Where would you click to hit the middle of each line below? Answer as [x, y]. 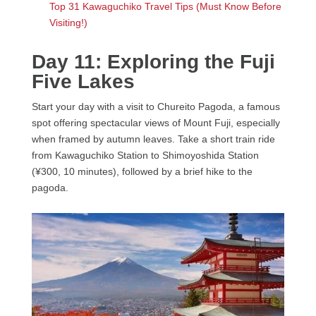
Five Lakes [83, 82]
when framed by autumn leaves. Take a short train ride [153, 139]
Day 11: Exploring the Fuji [153, 62]
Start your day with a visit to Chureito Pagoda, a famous [156, 107]
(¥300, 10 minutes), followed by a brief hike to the [142, 172]
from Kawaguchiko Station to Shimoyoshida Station [145, 156]
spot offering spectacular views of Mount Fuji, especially [156, 123]
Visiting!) [68, 23]
